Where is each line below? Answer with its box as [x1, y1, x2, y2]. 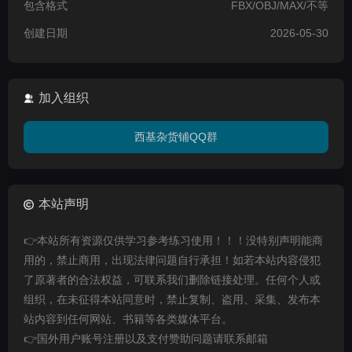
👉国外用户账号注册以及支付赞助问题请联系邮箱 [24, 332, 268, 346]
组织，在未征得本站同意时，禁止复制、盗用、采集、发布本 [24, 293, 321, 306]
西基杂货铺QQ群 [134, 130, 218, 144]
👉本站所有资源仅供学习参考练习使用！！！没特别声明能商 [24, 234, 323, 247]
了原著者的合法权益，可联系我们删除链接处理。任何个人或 [24, 273, 321, 287]
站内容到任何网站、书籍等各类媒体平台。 [24, 313, 233, 326]
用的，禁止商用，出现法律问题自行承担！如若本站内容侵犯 [24, 254, 321, 267]
